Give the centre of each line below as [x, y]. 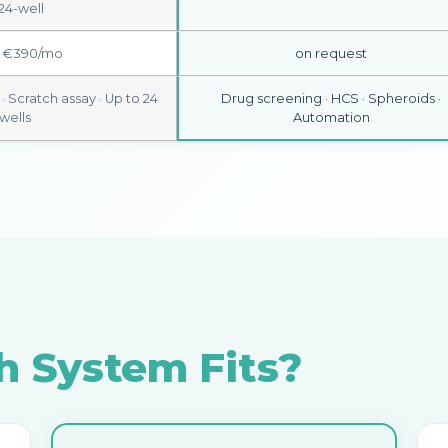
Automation [331, 117]
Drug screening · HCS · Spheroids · [331, 98]
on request [331, 53]
